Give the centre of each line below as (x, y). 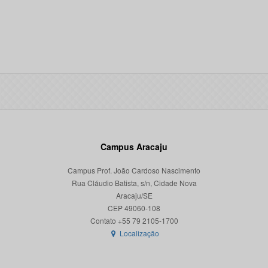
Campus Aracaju (134, 147)
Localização (139, 233)
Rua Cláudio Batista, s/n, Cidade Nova (134, 183)
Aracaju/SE (134, 195)
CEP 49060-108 (134, 208)
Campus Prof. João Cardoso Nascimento (134, 170)
